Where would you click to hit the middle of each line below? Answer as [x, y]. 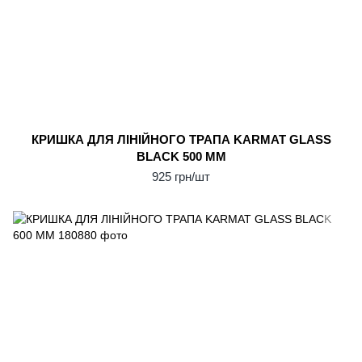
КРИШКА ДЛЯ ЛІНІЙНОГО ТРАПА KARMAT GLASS [181, 139]
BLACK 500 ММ [181, 156]
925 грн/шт [181, 177]
